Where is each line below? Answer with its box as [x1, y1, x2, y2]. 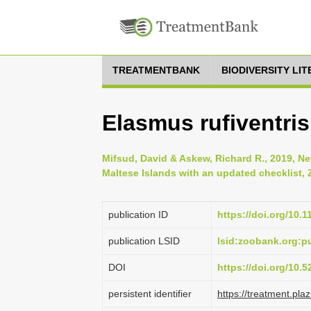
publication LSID [108, 235, 180, 246]
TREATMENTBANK [112, 65, 200, 76]
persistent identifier [108, 288, 192, 299]
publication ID [108, 209, 168, 220]
